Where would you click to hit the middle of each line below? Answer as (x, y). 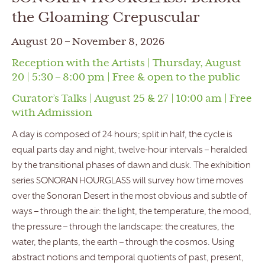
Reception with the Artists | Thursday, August (127, 64)
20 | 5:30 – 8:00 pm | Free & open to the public (126, 78)
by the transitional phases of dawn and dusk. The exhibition (131, 166)
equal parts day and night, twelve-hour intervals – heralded (130, 151)
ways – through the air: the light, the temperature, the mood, (132, 212)
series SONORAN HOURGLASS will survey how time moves (128, 182)
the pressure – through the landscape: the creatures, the (123, 228)
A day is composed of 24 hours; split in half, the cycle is (122, 135)
